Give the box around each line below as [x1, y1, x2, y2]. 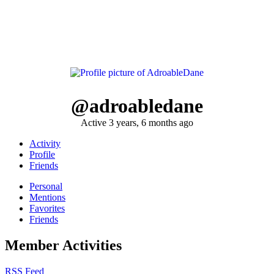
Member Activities [5, 237, 122, 253]
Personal [29, 180, 62, 191]
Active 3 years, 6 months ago [81, 117, 193, 128]
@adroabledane [71, 94, 203, 117]
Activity [29, 138, 61, 149]
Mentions [29, 191, 65, 202]
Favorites [29, 202, 65, 213]
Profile [29, 149, 55, 160]
